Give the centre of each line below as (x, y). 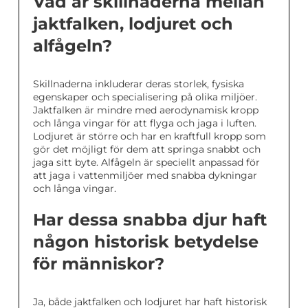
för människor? (99, 264)
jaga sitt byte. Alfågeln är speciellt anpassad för (146, 162)
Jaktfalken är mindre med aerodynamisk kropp (146, 110)
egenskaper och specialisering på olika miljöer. (145, 97)
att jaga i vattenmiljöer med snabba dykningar (145, 175)
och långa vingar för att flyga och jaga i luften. (145, 123)
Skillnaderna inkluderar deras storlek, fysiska (139, 84)
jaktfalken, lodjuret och (133, 24)
